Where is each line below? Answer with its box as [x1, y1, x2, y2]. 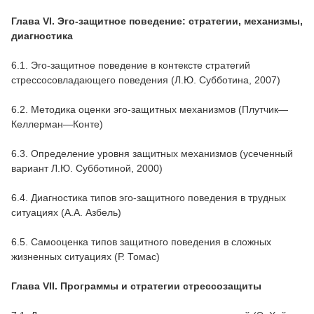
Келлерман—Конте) [11, 118, 103, 130]
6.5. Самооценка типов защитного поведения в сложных [11, 235, 271, 247]
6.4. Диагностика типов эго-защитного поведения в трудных [11, 191, 286, 203]
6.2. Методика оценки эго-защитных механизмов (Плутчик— [11, 103, 288, 115]
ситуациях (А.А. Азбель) [11, 206, 121, 218]
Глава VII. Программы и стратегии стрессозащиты [11, 280, 264, 292]
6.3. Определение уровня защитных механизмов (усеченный [11, 147, 293, 159]
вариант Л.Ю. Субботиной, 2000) [11, 162, 163, 174]
